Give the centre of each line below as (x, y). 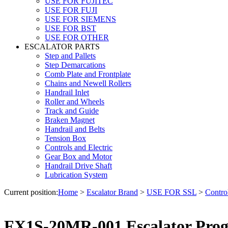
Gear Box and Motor (78, 156)
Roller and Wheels (75, 101)
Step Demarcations (75, 65)
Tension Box (65, 138)
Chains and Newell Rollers (88, 83)
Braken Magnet (70, 120)
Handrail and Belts (75, 129)
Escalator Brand (112, 192)
